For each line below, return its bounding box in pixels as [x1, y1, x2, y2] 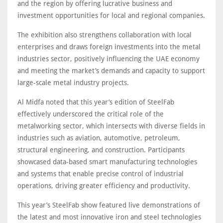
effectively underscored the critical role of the [17, 110, 164, 118]
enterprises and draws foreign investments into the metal [17, 42, 201, 51]
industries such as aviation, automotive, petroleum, [17, 133, 180, 142]
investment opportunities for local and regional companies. [17, 11, 205, 19]
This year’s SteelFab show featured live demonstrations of [17, 201, 200, 209]
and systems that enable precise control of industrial [17, 169, 184, 178]
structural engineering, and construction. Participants [17, 145, 185, 154]
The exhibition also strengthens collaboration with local [17, 30, 192, 39]
